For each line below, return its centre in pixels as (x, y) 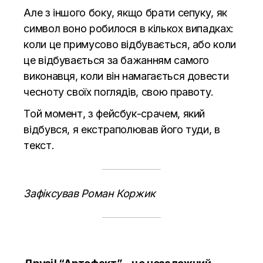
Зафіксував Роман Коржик (90, 194)
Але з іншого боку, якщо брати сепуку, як (125, 13)
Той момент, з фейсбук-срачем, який (114, 114)
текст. (39, 146)
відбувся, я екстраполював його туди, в (122, 130)
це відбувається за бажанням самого (117, 60)
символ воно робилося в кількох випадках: (129, 29)
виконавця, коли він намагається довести (126, 76)
